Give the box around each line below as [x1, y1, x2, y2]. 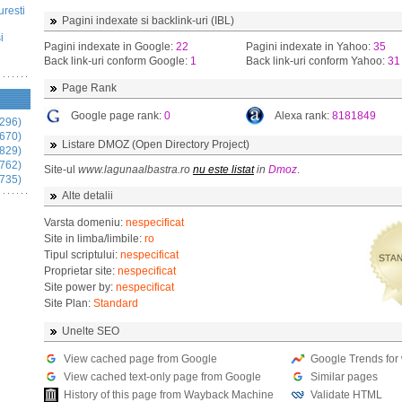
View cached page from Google [64, 353, 217, 365]
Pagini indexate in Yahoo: [246, 40, 373, 53]
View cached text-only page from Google [64, 371, 261, 383]
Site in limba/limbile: [44, 232, 144, 245]
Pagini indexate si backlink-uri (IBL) [62, 14, 234, 27]
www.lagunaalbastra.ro [78, 163, 190, 176]
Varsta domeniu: [44, 216, 126, 229]
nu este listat [193, 163, 254, 176]
